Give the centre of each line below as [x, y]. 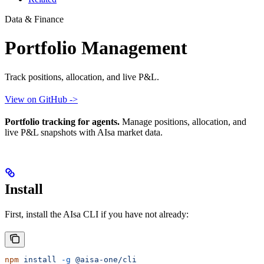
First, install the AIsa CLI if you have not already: [97, 214]
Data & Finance [34, 19]
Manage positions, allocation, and [183, 121]
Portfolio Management [96, 48]
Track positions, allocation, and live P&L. [82, 77]
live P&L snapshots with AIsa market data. [84, 132]
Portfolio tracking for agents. [62, 121]
